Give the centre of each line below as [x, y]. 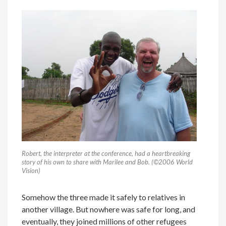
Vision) [31, 170]
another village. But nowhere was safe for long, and [109, 209]
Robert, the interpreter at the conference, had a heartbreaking [106, 153]
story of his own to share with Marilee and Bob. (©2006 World [107, 162]
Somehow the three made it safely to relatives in [104, 197]
